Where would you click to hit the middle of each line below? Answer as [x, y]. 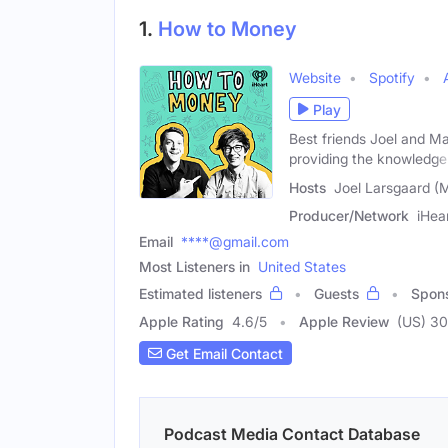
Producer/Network [349, 215]
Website [315, 78]
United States [302, 266]
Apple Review [344, 321]
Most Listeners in [194, 266]
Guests [336, 293]
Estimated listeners [200, 293]
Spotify [392, 78]
